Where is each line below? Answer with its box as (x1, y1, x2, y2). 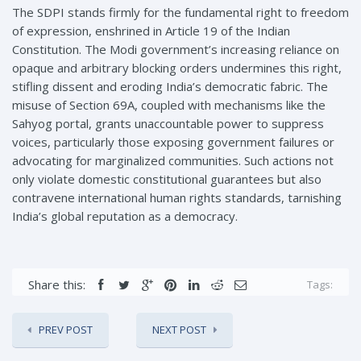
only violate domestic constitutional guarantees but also (12, 170, 322, 187)
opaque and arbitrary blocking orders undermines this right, (12, 59, 342, 76)
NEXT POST (152, 322, 206, 337)
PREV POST (39, 322, 93, 337)
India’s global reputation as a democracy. (12, 207, 238, 224)
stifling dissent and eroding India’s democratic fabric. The (12, 77, 328, 94)
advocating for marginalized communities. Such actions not (12, 151, 334, 168)
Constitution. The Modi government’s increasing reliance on (12, 40, 339, 57)
